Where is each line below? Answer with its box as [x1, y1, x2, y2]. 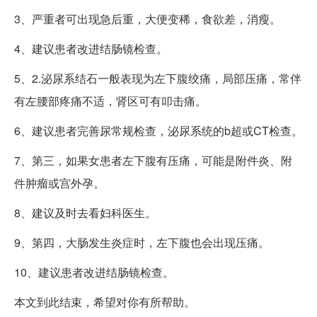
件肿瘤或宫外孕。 [14, 174, 105, 191]
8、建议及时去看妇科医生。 [14, 204, 156, 221]
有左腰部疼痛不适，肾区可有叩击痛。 [14, 92, 207, 109]
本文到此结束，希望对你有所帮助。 [14, 293, 195, 310]
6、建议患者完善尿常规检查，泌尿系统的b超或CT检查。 [14, 122, 303, 139]
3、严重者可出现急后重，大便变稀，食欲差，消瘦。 [14, 10, 281, 27]
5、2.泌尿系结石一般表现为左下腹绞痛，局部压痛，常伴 [14, 69, 301, 86]
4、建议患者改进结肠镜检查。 [14, 40, 168, 57]
